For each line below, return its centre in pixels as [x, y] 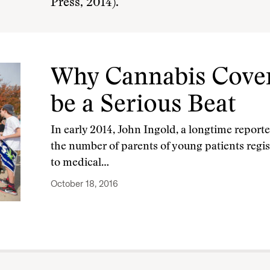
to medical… [80, 163]
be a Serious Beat [143, 106]
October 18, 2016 [84, 184]
